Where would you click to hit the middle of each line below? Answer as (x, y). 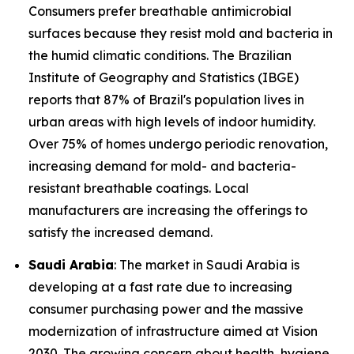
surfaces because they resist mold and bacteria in (181, 33)
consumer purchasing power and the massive (166, 309)
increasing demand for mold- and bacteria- (162, 166)
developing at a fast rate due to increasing (160, 286)
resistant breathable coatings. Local (139, 188)
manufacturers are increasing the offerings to (168, 210)
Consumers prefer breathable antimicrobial (160, 11)
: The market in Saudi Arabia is (207, 264)
